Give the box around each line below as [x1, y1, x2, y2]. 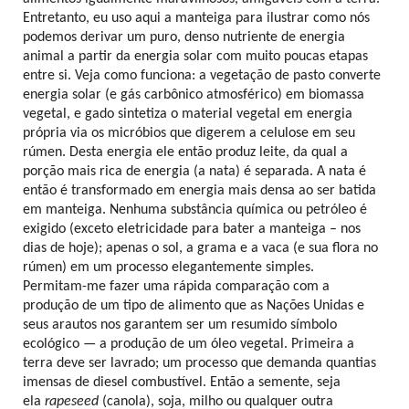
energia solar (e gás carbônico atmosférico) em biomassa [23, 87, 364, 102]
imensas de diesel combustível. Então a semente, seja [23, 374, 341, 390]
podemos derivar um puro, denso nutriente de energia [23, 29, 345, 45]
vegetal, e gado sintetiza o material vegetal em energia [23, 106, 352, 121]
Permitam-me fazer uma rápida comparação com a [23, 278, 330, 294]
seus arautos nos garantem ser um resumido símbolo [23, 317, 337, 332]
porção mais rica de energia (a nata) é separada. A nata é [23, 163, 366, 179]
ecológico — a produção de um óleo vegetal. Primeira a [23, 336, 354, 351]
